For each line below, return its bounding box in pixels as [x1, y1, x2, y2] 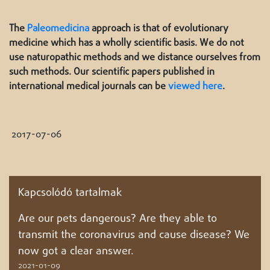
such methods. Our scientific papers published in [9, 64, 215, 80]
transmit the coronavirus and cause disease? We [18, 227, 250, 243]
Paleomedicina [27, 21, 89, 36]
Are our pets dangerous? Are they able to [18, 210, 217, 227]
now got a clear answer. [18, 243, 134, 260]
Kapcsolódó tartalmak [18, 184, 122, 201]
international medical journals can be [9, 79, 168, 94]
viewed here [168, 79, 222, 94]
